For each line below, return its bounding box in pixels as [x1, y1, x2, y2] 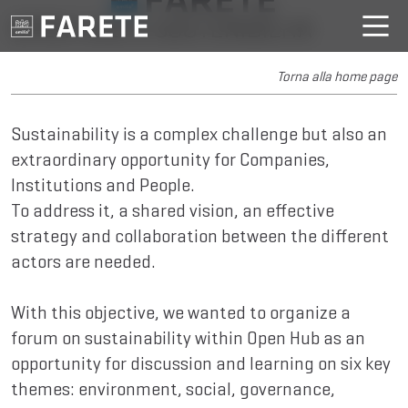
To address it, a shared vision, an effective [11, 199, 334, 222]
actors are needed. [11, 250, 156, 273]
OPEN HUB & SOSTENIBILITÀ [11, 11, 311, 45]
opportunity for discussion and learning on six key [11, 352, 391, 375]
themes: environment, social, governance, [11, 378, 335, 401]
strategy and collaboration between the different [11, 225, 389, 248]
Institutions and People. [11, 174, 195, 197]
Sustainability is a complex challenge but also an [11, 123, 387, 146]
